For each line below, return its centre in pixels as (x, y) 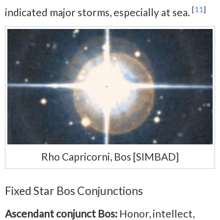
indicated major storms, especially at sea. (98, 12)
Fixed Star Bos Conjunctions (74, 190)
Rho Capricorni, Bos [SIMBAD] (110, 157)
